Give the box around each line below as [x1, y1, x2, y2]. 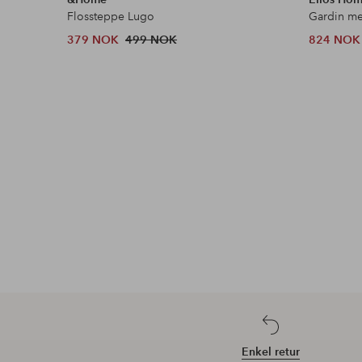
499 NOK [125, 32, 178, 47]
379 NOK [67, 32, 120, 47]
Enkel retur [241, 343, 300, 359]
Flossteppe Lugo [67, 8, 155, 23]
